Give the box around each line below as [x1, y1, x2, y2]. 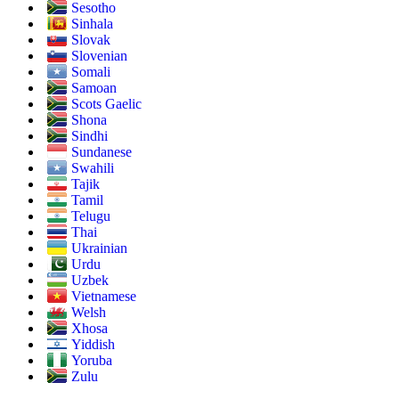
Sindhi [71, 128, 108, 144]
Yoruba [71, 353, 112, 369]
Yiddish [71, 337, 115, 353]
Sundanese [71, 144, 132, 160]
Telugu [71, 208, 110, 224]
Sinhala [71, 16, 113, 32]
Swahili [71, 160, 114, 176]
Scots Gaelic [71, 96, 142, 112]
